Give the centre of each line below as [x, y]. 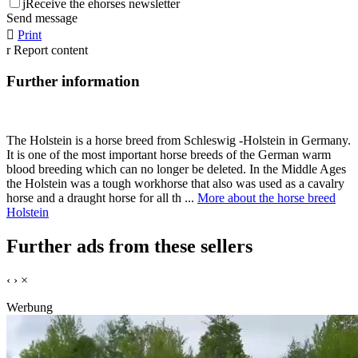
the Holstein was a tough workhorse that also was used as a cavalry [175, 184]
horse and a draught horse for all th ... [102, 198]
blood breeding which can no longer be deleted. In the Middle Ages [176, 169]
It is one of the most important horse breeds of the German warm [169, 155]
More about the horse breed [267, 198]
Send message [42, 18]
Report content [51, 50]
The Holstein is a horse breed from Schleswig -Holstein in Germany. [179, 141]
